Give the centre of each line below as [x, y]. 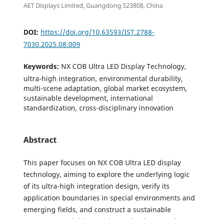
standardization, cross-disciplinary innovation [99, 108]
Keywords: [42, 66]
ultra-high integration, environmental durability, [103, 78]
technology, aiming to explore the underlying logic [107, 175]
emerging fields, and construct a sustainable [97, 210]
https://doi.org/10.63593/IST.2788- [98, 32]
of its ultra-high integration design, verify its [97, 186]
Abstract [40, 140]
